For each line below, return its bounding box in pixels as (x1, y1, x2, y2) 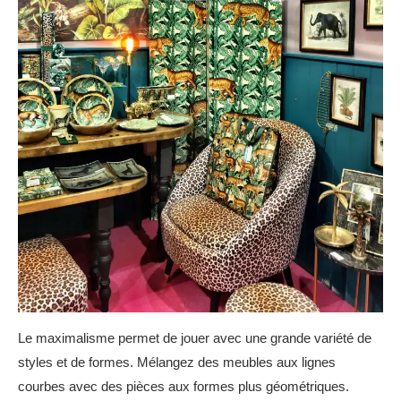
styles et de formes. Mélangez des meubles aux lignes (18, 354, 336, 370)
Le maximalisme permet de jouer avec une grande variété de (18, 330, 371, 346)
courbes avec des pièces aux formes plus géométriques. (18, 379, 349, 394)
